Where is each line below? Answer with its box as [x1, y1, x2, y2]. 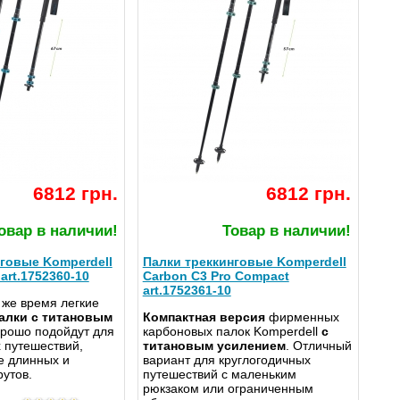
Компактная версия [142, 310, 265, 325]
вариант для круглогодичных [142, 353, 311, 368]
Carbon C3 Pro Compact [142, 269, 289, 284]
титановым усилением [142, 338, 286, 354]
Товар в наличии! [221, 222, 351, 240]
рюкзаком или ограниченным [142, 381, 313, 396]
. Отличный [285, 338, 352, 354]
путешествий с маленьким [142, 367, 296, 382]
